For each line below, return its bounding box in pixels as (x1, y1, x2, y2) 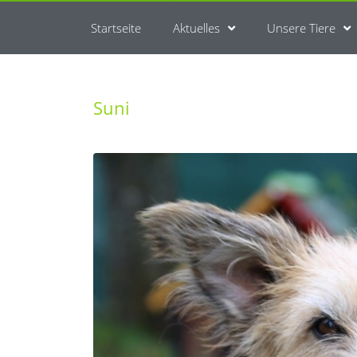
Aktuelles (173, 20, 220, 36)
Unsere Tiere (267, 20, 335, 36)
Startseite (91, 20, 141, 36)
